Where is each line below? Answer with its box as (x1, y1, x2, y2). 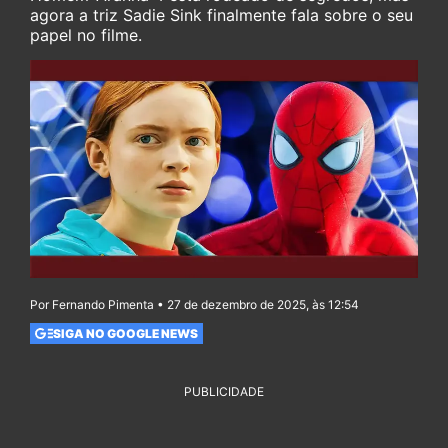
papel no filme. (30, 25, 142, 45)
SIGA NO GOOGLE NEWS (52, 325, 198, 341)
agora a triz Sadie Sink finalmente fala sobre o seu (30, 5, 413, 25)
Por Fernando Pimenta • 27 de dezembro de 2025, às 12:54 (30, 297, 359, 313)
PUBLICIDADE (184, 384, 264, 400)
